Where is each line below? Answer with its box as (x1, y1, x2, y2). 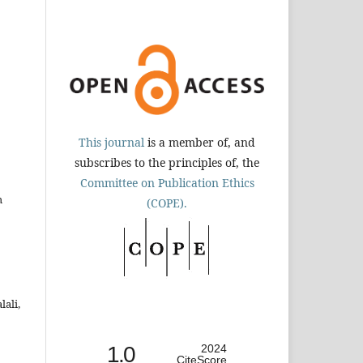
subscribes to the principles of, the (75, 154, 259, 170)
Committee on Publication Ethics (79, 174, 254, 190)
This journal (79, 134, 144, 150)
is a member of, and (144, 134, 255, 150)
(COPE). (147, 194, 187, 211)
